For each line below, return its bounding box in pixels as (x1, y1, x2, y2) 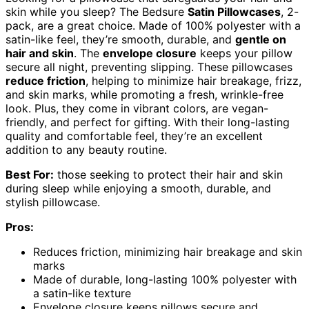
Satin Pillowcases (188, 5, 281, 19)
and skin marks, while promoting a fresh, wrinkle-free (6, 88, 283, 102)
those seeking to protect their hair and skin (54, 168, 283, 182)
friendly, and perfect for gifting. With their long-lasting (6, 115, 290, 130)
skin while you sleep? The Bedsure (6, 5, 188, 19)
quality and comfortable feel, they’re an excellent (6, 129, 263, 143)
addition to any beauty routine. (6, 143, 167, 157)
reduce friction (6, 74, 86, 88)
